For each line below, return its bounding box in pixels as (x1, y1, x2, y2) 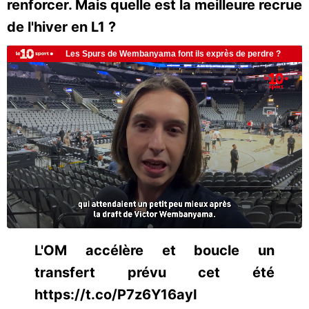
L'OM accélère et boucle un (34, 241, 275, 259)
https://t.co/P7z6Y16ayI (34, 286, 197, 303)
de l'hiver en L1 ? (7, 19, 119, 35)
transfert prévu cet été (34, 263, 275, 281)
